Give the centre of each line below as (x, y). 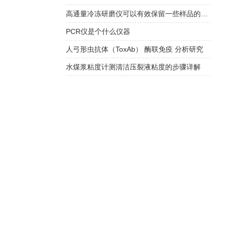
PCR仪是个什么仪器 (98, 31)
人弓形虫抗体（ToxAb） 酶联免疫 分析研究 (134, 49)
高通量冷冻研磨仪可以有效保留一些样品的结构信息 (204, 14)
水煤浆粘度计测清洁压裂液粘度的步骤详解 (133, 67)
